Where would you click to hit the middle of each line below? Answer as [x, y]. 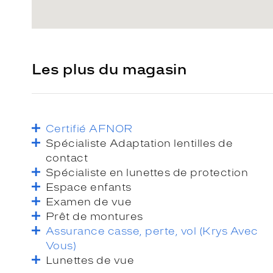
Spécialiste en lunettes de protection [147, 172]
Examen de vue [89, 201]
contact [67, 158]
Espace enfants [89, 187]
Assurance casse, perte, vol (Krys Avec [152, 231]
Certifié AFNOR [89, 128]
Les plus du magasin [109, 69]
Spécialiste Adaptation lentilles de [140, 143]
